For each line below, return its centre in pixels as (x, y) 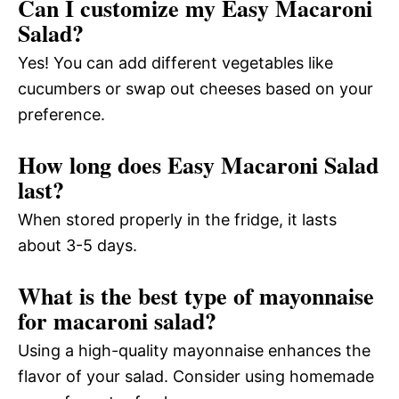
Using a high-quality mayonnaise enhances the (194, 351)
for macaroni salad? (117, 321)
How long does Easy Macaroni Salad (198, 165)
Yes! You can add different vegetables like (175, 63)
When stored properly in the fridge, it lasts (177, 220)
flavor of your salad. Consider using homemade (196, 377)
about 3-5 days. (77, 246)
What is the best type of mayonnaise (196, 296)
